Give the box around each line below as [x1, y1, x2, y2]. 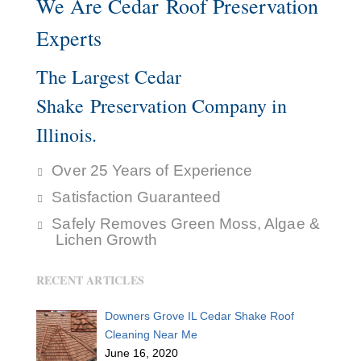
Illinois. [35, 121, 97, 147]
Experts [35, 23, 102, 52]
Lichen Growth [55, 230, 157, 248]
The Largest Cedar [35, 63, 181, 89]
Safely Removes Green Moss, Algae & [52, 214, 320, 232]
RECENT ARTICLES [35, 271, 144, 288]
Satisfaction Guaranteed [52, 188, 221, 205]
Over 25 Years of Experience [52, 161, 253, 179]
